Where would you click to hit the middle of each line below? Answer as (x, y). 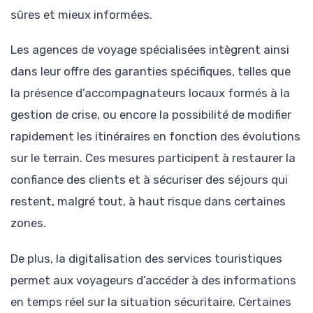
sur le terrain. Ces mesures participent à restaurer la (153, 158)
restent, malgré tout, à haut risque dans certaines (148, 202)
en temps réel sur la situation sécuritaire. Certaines (151, 301)
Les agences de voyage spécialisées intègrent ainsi (150, 50)
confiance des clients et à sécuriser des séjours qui (149, 180)
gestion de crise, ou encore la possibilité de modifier (151, 115)
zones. (28, 223)
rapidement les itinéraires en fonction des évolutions (155, 137)
